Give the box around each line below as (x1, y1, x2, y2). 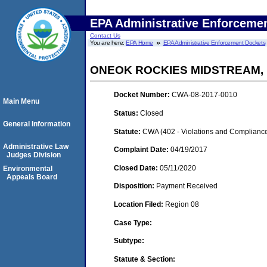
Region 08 (165, 200, 199, 209)
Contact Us (90, 32, 120, 39)
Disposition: (114, 182, 156, 191)
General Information (3, 120, 70, 128)
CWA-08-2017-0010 (172, 91, 237, 100)
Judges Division (7, 151, 61, 159)
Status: (114, 108, 140, 117)
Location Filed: (114, 200, 165, 209)
